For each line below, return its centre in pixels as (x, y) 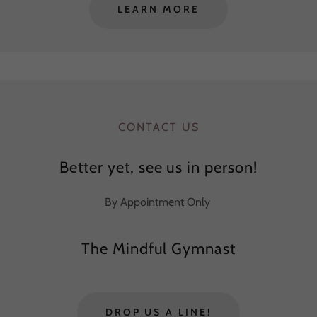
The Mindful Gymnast (158, 249)
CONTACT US (158, 127)
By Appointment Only (158, 202)
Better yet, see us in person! (158, 167)
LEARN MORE (158, 9)
